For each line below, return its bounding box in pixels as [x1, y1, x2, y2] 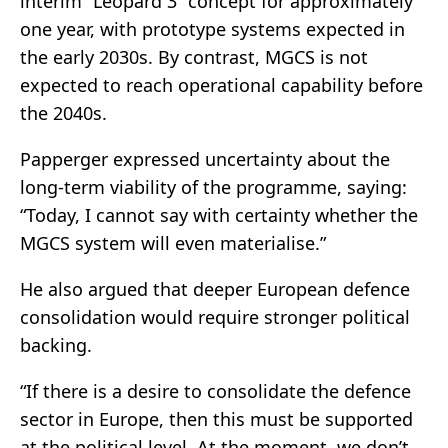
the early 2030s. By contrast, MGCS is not [20, 45, 368, 70]
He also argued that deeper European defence [20, 277, 410, 302]
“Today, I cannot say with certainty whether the [20, 203, 418, 228]
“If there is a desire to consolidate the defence [20, 379, 411, 404]
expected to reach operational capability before [20, 73, 423, 98]
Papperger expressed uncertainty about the [20, 147, 390, 172]
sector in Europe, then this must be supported [20, 407, 413, 432]
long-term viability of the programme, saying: [20, 175, 407, 200]
